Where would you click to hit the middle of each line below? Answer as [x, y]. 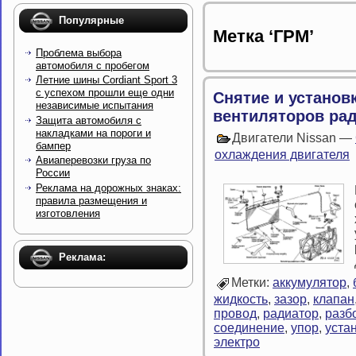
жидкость [241, 300]
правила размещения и [91, 200]
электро [237, 342]
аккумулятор [310, 283]
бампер [53, 145]
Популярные [91, 20]
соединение [249, 328]
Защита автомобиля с [89, 120]
